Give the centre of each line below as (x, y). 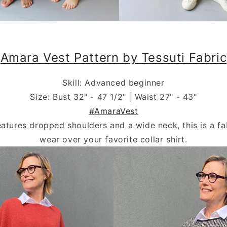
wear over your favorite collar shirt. (113, 139)
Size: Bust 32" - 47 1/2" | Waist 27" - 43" (113, 97)
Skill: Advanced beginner (113, 82)
